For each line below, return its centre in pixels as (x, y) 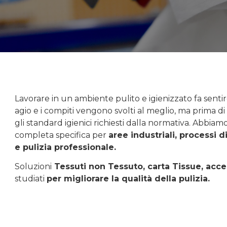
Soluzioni (33, 167)
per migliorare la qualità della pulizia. (128, 179)
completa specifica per (62, 135)
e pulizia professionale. (66, 147)
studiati (31, 179)
